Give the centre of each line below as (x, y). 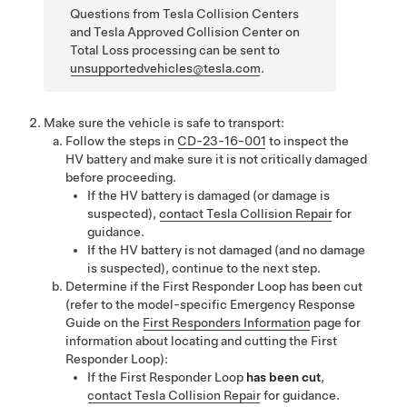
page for (336, 323)
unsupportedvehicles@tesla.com (166, 68)
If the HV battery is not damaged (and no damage (226, 250)
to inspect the (308, 141)
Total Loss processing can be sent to (175, 50)
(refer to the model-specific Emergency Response (210, 304)
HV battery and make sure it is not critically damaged (216, 159)
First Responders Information (227, 323)
